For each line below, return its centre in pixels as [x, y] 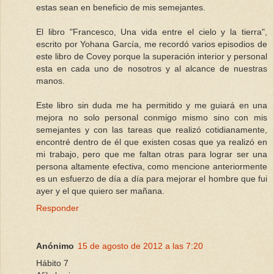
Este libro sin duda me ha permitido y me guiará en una [152, 106]
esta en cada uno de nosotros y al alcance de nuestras [152, 69]
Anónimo [55, 246]
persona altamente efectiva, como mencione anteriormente [152, 167]
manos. [50, 81]
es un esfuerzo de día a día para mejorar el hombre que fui [152, 179]
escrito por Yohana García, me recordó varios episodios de [152, 44]
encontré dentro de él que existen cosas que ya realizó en [152, 142]
